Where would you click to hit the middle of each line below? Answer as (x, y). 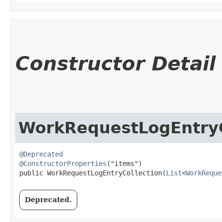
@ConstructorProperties (63, 163)
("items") (124, 163)
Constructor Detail (115, 63)
